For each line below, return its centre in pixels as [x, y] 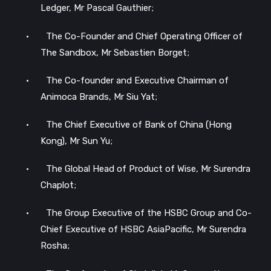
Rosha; [55, 246]
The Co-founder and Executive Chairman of [137, 80]
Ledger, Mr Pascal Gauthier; [97, 8]
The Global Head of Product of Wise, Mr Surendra [148, 169]
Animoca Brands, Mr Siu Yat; [99, 96]
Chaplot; [58, 185]
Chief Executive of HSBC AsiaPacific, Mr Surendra [143, 230]
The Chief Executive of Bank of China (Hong [139, 125]
